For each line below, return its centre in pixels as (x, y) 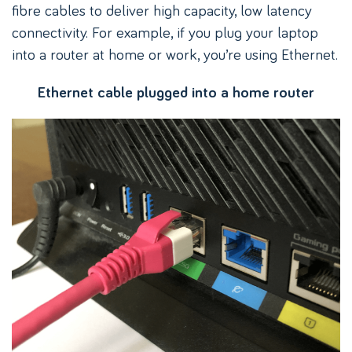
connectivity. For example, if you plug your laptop (165, 31)
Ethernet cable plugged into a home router (176, 92)
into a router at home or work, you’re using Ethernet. (175, 53)
